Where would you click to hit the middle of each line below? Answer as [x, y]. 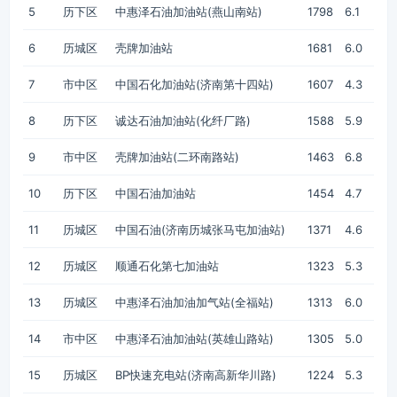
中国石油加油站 [156, 193]
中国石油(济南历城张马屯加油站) [200, 230]
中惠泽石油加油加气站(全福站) [195, 302]
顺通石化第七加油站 [167, 266]
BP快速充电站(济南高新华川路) [196, 375]
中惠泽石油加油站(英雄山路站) [195, 339]
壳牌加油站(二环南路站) [177, 157]
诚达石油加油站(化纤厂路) [183, 121]
